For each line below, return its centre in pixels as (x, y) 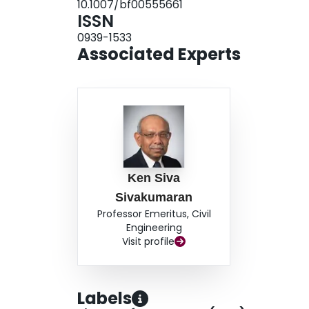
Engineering (154, 228)
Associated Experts (159, 54)
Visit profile (149, 242)
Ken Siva (154, 178)
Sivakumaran (154, 198)
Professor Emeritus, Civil (154, 214)
